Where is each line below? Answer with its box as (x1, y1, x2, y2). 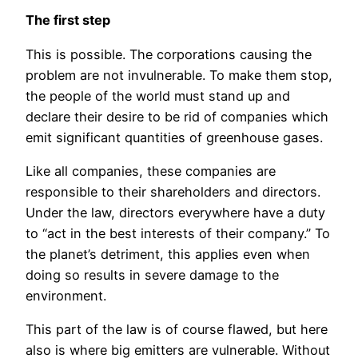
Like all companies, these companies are (26, 162, 276, 179)
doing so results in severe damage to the (26, 266, 279, 283)
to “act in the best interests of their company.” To (26, 225, 330, 241)
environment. (26, 287, 106, 304)
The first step (26, 12, 110, 29)
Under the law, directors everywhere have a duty (26, 204, 325, 221)
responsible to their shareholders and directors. (26, 183, 320, 200)
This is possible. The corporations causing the (26, 46, 312, 62)
